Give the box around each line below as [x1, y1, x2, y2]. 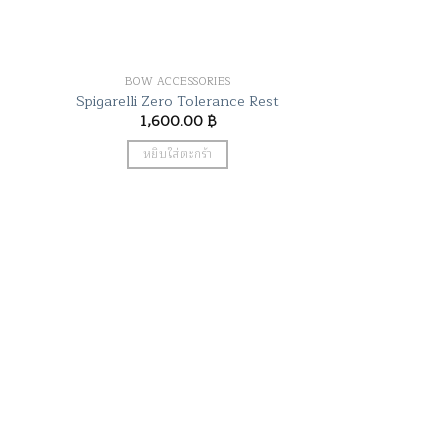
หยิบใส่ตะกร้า [142, 144, 213, 164]
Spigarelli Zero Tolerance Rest [76, 88, 280, 113]
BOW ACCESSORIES [124, 73, 231, 91]
